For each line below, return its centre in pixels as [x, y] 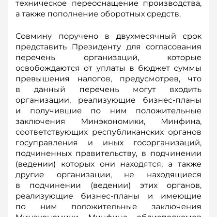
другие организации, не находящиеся [108, 175]
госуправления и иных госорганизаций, [108, 143]
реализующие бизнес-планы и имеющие [108, 196]
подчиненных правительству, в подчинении [108, 153]
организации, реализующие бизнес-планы [108, 100]
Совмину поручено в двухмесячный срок [108, 36]
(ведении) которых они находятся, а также [108, 164]
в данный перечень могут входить [108, 89]
